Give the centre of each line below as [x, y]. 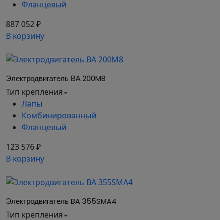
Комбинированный [59, 115]
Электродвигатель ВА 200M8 [56, 78]
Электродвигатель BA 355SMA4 [61, 201]
